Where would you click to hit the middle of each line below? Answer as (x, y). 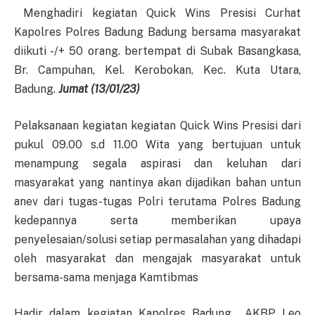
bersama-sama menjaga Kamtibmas (106, 277)
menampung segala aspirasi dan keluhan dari (157, 163)
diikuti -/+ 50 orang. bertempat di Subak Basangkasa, (157, 51)
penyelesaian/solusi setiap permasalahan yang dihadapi (157, 239)
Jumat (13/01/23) (99, 89)
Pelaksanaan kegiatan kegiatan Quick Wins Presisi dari (157, 125)
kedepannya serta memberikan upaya (157, 220)
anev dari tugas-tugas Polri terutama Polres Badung (157, 201)
